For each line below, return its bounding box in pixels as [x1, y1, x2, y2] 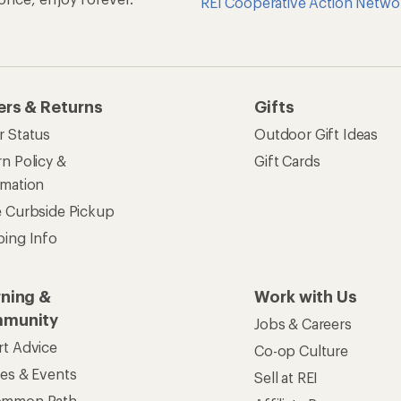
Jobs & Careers [254, 315, 352, 333]
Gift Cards [254, 152, 320, 170]
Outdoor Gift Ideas [254, 125, 379, 143]
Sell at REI [254, 369, 319, 387]
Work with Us [254, 286, 358, 307]
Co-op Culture [254, 342, 348, 360]
